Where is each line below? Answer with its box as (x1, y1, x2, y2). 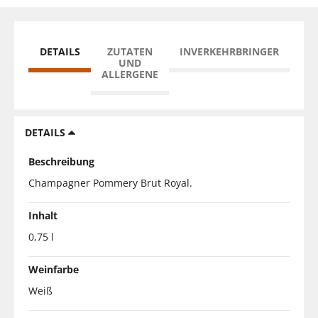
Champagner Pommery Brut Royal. (28, 175, 192, 190)
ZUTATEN (107, 44, 153, 58)
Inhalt (28, 208, 57, 222)
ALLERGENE (102, 67, 158, 81)
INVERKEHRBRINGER (180, 44, 279, 58)
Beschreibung (28, 154, 94, 168)
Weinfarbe (28, 262, 79, 276)
